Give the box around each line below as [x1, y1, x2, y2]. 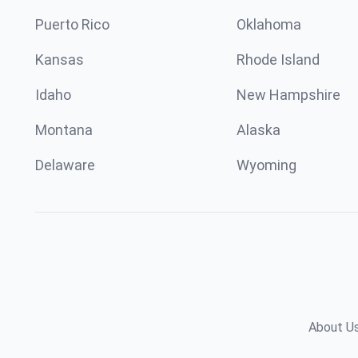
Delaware [35, 157, 95, 173]
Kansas [35, 51, 84, 68]
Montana [35, 121, 93, 138]
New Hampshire [237, 86, 340, 103]
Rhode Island [237, 51, 320, 68]
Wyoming [237, 157, 296, 173]
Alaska [237, 121, 280, 138]
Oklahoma [237, 16, 301, 33]
